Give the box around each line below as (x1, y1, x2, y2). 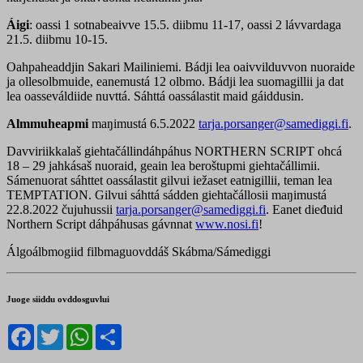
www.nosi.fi (195, 217, 258, 232)
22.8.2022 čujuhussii (6, 203, 116, 217)
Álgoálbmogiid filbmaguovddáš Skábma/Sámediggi (6, 245, 271, 259)
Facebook (34, 323, 84, 338)
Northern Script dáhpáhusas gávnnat (6, 217, 195, 232)
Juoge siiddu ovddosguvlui (6, 294, 109, 305)
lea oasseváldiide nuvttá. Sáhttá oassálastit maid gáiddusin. (6, 89, 304, 104)
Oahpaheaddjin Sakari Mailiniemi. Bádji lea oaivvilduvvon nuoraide (6, 60, 355, 75)
